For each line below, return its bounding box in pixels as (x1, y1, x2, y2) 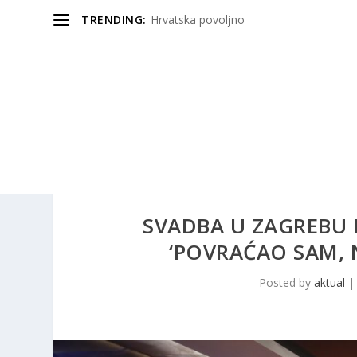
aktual (314, 275, 346, 291)
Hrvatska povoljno (150, 12, 245, 27)
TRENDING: (81, 12, 147, 27)
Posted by (259, 275, 315, 291)
